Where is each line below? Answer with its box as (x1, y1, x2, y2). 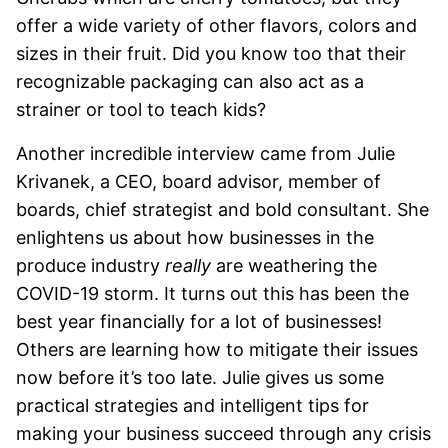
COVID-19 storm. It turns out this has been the (16, 283, 409, 305)
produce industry (16, 255, 165, 277)
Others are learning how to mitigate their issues (16, 339, 418, 361)
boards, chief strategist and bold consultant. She (16, 199, 429, 221)
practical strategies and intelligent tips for (16, 395, 369, 417)
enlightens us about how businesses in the (16, 227, 374, 249)
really (165, 255, 211, 277)
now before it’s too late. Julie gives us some (16, 367, 384, 389)
